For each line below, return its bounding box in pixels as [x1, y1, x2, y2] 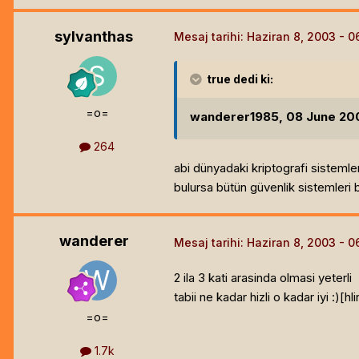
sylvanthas [54, 28, 133, 46]
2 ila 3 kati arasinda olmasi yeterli [174, 269, 352, 285]
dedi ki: [231, 72, 273, 87]
